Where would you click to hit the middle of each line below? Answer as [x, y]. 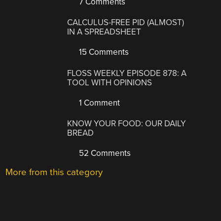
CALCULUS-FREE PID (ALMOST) [126, 23]
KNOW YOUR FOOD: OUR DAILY [127, 124]
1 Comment [99, 103]
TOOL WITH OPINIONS [110, 82]
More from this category [54, 172]
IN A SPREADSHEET [104, 32]
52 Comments [104, 153]
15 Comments [103, 52]
